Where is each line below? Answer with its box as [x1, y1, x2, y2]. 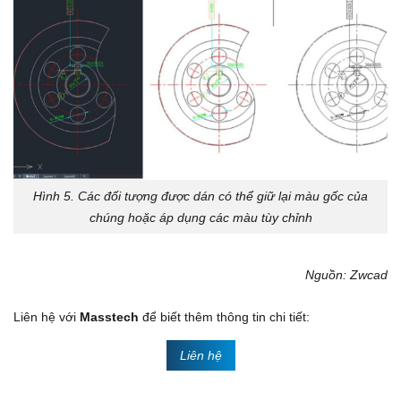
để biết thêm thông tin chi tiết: [139, 309, 313, 324]
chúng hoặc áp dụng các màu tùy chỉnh [89, 210, 312, 226]
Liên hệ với [13, 309, 80, 324]
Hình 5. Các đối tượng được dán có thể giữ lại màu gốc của [33, 189, 368, 204]
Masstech [80, 309, 139, 324]
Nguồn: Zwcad [305, 267, 388, 282]
